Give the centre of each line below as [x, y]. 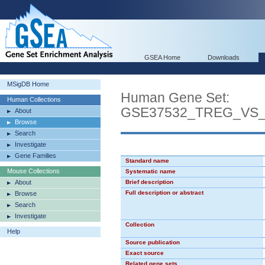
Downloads [224, 57]
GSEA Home [162, 57]
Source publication [153, 242]
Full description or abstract [164, 193]
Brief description [149, 182]
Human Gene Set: [175, 98]
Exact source [145, 253]
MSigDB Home [28, 84]
